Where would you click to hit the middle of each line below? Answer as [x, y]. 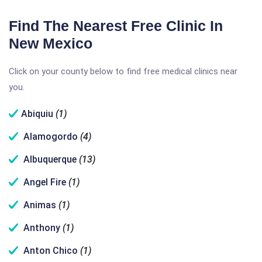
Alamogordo [51, 137]
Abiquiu [37, 114]
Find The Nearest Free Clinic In [116, 26]
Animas [40, 205]
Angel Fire [45, 182]
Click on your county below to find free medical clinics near [123, 71]
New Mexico [51, 43]
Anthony [42, 228]
